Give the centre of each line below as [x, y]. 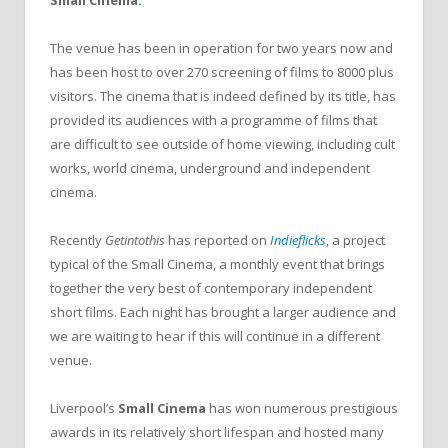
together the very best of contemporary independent [211, 288]
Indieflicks [298, 240]
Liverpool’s [82, 408]
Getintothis [135, 240]
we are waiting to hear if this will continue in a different [215, 336]
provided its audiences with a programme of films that [213, 120]
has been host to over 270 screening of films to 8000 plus [222, 72]
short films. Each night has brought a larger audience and [223, 312]
